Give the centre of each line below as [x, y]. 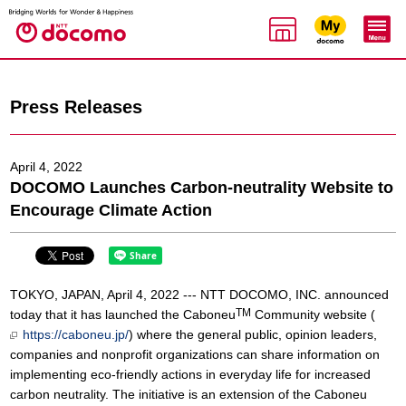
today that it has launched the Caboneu [123, 314]
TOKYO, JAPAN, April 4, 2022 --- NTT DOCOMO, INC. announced [199, 295]
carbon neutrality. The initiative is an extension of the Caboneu [188, 394]
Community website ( [313, 314]
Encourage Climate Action [111, 210]
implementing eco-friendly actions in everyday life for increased [190, 374]
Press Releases [76, 107]
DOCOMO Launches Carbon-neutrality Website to [202, 188]
